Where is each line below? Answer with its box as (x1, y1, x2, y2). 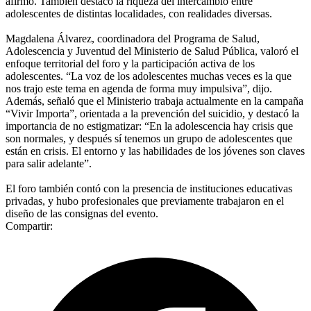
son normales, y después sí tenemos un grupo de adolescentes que (6, 132, 292, 144)
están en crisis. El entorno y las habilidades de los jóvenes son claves (6, 144, 305, 157)
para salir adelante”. (6, 157, 92, 169)
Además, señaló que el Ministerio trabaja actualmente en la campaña (6, 94, 303, 107)
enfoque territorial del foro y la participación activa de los (6, 57, 255, 69)
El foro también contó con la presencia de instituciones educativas (6, 182, 292, 194)
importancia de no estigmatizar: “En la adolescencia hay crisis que (6, 119, 293, 132)
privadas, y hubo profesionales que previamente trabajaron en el (6, 194, 284, 207)
